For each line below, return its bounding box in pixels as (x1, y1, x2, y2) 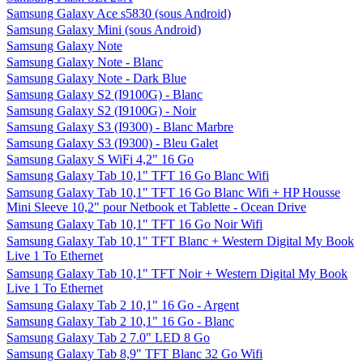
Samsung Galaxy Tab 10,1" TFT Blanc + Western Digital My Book (6, 234, 354, 248)
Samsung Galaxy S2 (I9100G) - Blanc (6, 88, 203, 101)
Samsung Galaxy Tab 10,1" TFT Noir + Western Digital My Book (6, 267, 348, 280)
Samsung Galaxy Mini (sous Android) (6, 23, 201, 36)
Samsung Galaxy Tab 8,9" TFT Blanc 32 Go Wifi (6, 347, 263, 361)
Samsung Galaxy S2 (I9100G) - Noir (6, 104, 196, 117)
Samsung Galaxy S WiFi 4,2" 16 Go (6, 152, 194, 166)
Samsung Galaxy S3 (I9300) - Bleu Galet (6, 136, 218, 150)
